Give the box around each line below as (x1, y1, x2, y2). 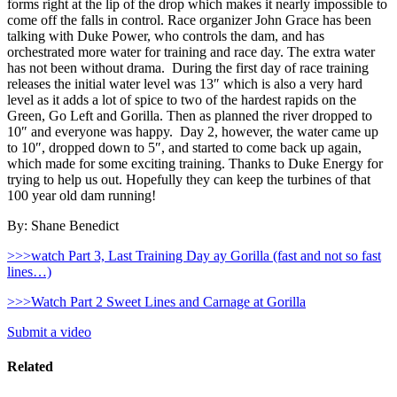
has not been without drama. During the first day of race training (7, 59, 369, 75)
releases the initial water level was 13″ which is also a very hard (7, 75, 362, 91)
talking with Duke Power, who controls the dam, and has (7, 27, 324, 43)
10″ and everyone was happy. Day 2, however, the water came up (7, 123, 378, 139)
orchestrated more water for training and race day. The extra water (7, 43, 375, 59)
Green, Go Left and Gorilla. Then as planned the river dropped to (7, 107, 372, 123)
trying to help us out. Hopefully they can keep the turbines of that (7, 171, 370, 187)
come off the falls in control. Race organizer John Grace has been (7, 12, 371, 27)
